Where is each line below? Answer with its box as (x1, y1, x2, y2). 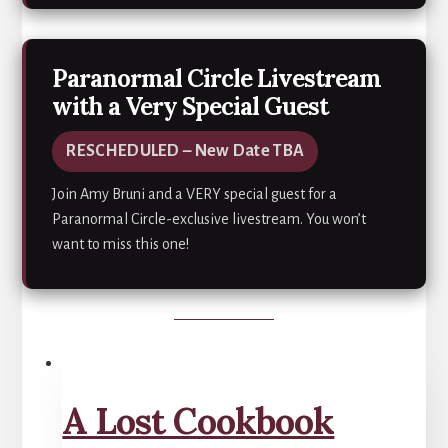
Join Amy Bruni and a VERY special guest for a (52, 185, 338, 202)
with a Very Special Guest (52, 90, 329, 122)
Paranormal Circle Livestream (52, 62, 382, 94)
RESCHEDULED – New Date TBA (66, 141, 305, 160)
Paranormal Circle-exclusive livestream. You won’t (52, 210, 367, 227)
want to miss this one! (52, 235, 190, 252)
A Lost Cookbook (62, 398, 335, 445)
